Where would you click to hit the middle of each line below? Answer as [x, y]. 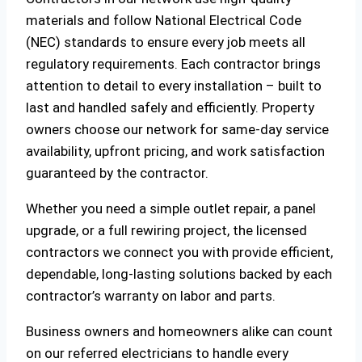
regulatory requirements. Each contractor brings [173, 64]
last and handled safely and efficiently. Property [170, 108]
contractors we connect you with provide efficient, [179, 253]
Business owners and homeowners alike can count [179, 332]
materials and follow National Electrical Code [164, 21]
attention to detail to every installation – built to [174, 86]
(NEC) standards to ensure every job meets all [166, 42]
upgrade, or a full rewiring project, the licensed [166, 231]
